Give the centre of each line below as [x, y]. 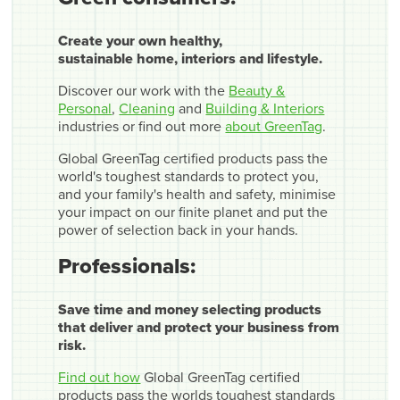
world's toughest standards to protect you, [189, 176]
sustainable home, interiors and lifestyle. [191, 58]
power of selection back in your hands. [179, 230]
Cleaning [147, 108]
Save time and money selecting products [190, 309]
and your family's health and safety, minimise [197, 194]
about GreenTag [274, 126]
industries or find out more [142, 126]
